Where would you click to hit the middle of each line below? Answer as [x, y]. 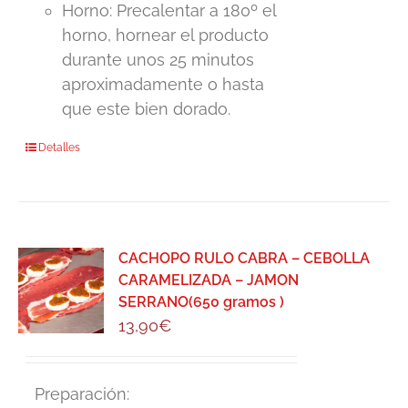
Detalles [60, 148]
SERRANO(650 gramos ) [202, 302]
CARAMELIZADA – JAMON [209, 280]
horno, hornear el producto [166, 36]
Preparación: [78, 394]
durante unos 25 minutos [158, 60]
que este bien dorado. [147, 109]
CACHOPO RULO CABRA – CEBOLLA [245, 259]
